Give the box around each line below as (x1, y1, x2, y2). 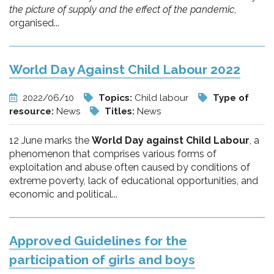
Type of (213, 92, 249, 103)
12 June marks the (9, 135, 92, 146)
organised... (9, 17, 59, 29)
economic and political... (9, 188, 117, 200)
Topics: (98, 92, 135, 103)
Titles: (105, 106, 137, 117)
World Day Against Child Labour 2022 (9, 62, 240, 77)
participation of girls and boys (9, 252, 195, 267)
